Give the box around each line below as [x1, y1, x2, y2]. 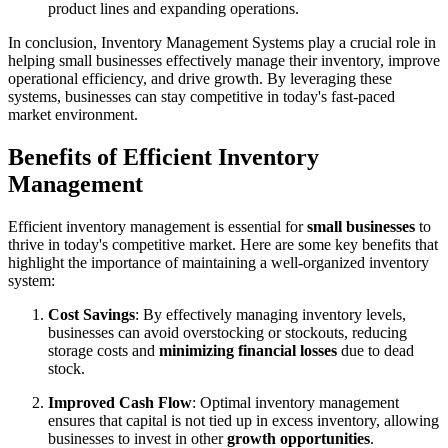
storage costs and [48, 341, 159, 359]
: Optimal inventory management [192, 393, 399, 411]
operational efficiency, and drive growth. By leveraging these [8, 69, 392, 87]
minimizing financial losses [159, 341, 337, 359]
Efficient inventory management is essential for [8, 217, 307, 235]
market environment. [8, 105, 138, 123]
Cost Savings [48, 305, 135, 323]
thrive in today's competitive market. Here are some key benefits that [8, 235, 438, 253]
